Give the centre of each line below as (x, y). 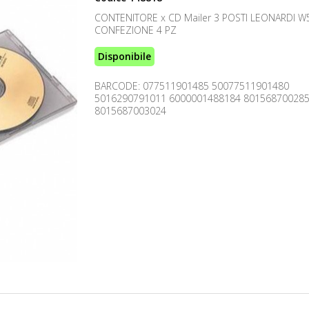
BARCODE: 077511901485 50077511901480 (191, 86)
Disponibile (124, 56)
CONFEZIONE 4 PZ (135, 30)
